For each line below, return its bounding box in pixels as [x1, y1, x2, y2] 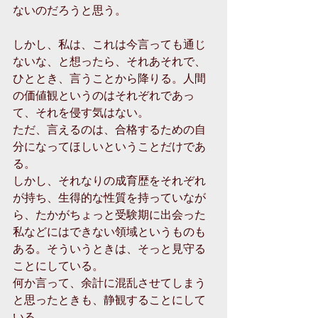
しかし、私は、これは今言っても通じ [13, 36, 206, 51]
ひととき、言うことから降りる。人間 [13, 70, 206, 85]
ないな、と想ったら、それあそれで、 [13, 53, 206, 68]
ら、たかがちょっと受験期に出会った [13, 207, 206, 221]
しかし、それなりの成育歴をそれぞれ [13, 172, 206, 187]
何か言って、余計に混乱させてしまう [13, 275, 206, 290]
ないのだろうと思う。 [13, 2, 126, 17]
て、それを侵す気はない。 [13, 104, 149, 119]
